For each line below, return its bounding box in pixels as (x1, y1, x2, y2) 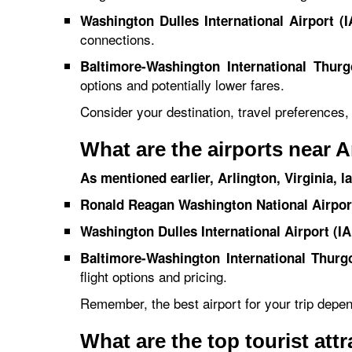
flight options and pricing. (80, 266, 227, 286)
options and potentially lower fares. (80, 75, 284, 94)
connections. (80, 29, 155, 49)
